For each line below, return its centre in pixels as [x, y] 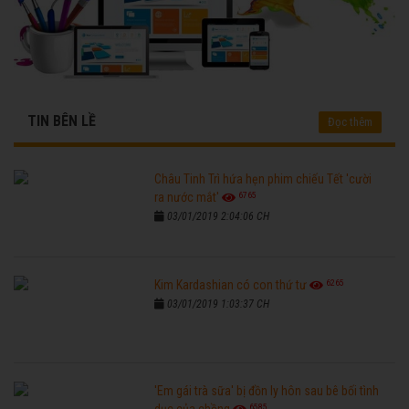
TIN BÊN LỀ [62, 121]
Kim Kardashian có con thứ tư [231, 285]
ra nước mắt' [187, 198]
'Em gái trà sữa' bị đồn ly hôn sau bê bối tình [267, 391]
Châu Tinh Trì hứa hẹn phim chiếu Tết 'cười [263, 179]
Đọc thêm [350, 122]
